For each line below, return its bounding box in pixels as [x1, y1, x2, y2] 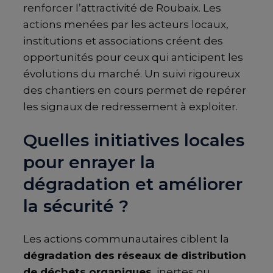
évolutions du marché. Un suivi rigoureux [23, 67, 240, 80]
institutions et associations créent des [23, 34, 223, 47]
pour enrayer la [23, 151, 155, 172]
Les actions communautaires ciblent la [23, 233, 229, 246]
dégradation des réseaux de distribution [23, 249, 246, 262]
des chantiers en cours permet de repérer [23, 83, 246, 96]
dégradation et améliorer [23, 173, 243, 194]
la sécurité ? [23, 195, 129, 216]
